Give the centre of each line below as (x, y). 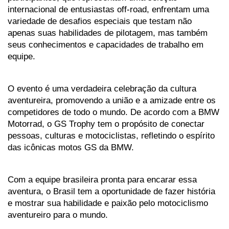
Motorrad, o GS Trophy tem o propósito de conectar (106, 124)
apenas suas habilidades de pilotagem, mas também (108, 33)
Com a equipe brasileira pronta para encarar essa (102, 180)
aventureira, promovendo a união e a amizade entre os (112, 100)
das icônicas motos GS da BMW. (71, 147)
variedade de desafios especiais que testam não (100, 21)
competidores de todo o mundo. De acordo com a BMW (113, 112)
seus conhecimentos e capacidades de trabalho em (106, 45)
